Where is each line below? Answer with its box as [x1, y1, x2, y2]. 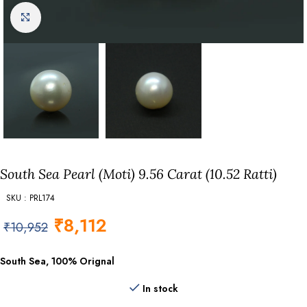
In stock [142, 282, 178, 295]
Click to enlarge [40, 11, 106, 24]
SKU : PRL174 [5, 192, 55, 204]
